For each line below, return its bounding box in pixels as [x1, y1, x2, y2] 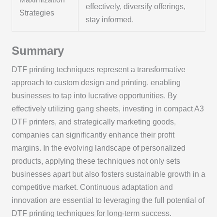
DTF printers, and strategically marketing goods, [11, 118, 176, 126]
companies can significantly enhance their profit [11, 131, 174, 139]
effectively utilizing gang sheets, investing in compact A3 [11, 105, 204, 113]
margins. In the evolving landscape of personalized [11, 144, 186, 153]
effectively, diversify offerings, [86, 2, 186, 11]
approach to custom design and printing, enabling [11, 78, 181, 87]
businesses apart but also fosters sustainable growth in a [11, 170, 205, 179]
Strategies [19, 9, 55, 17]
